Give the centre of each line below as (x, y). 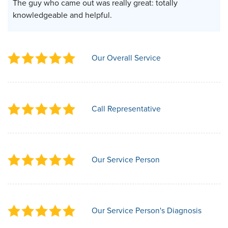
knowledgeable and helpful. (62, 15)
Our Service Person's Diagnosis (147, 210)
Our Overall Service (126, 58)
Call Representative (126, 108)
